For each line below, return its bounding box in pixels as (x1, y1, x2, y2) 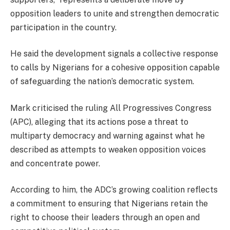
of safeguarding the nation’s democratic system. (10, 76, 194, 87)
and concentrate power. (10, 158, 100, 168)
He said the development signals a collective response (10, 49, 218, 59)
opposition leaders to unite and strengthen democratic (10, 8, 219, 18)
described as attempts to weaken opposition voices (10, 144, 206, 155)
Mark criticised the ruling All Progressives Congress (10, 103, 212, 113)
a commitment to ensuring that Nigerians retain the (10, 199, 208, 209)
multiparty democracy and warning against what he (10, 130, 205, 141)
